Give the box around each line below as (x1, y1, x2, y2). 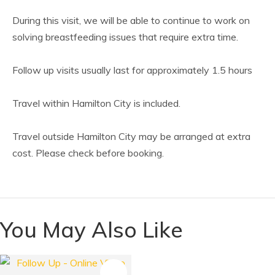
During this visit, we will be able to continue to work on (12, 14, 250, 27)
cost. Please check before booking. (12, 147, 164, 160)
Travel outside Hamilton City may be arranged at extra (12, 130, 250, 143)
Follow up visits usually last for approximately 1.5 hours (12, 64, 252, 77)
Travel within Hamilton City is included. (12, 97, 180, 110)
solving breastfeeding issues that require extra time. (12, 31, 238, 44)
